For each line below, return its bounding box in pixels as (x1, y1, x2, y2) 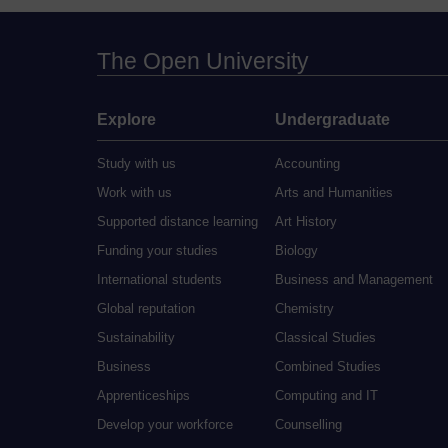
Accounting (275, 155, 340, 171)
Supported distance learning (97, 213, 258, 229)
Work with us (97, 184, 172, 200)
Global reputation (97, 300, 195, 316)
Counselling (275, 416, 342, 432)
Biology (275, 242, 318, 258)
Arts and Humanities (275, 184, 393, 200)
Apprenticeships (97, 387, 190, 403)
